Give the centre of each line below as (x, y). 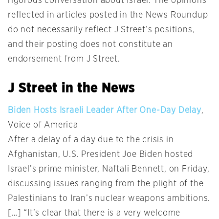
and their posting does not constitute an (90, 45)
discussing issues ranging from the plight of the (106, 184)
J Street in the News (72, 88)
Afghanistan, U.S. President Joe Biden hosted (101, 155)
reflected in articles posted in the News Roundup (108, 15)
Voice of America (43, 125)
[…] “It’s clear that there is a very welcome (94, 213)
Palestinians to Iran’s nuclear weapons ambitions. (109, 199)
